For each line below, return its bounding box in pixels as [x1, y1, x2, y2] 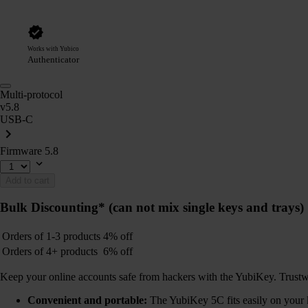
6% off [103, 245, 133, 257]
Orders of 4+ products [2, 245, 98, 257]
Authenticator [27, 54, 79, 65]
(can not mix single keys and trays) [109, 200, 304, 215]
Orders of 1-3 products [2, 230, 100, 242]
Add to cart [5, 175, 49, 186]
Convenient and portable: [27, 294, 147, 306]
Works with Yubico [27, 45, 79, 52]
